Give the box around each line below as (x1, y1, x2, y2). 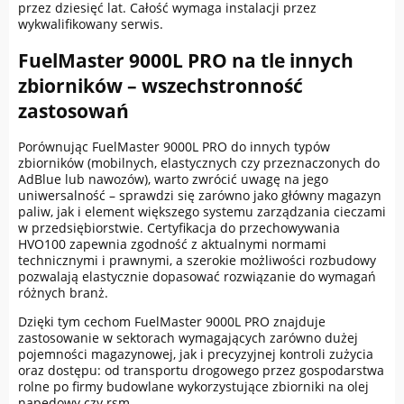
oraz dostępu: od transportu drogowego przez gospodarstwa (18, 362, 384, 380)
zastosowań (18, 97, 129, 124)
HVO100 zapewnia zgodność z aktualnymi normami (18, 235, 326, 253)
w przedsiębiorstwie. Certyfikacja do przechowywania (18, 219, 340, 237)
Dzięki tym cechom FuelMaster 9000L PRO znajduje (18, 313, 326, 331)
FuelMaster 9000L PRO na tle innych (18, 47, 353, 73)
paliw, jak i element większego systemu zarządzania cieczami (18, 203, 386, 221)
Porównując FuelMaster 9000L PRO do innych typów (18, 138, 330, 156)
